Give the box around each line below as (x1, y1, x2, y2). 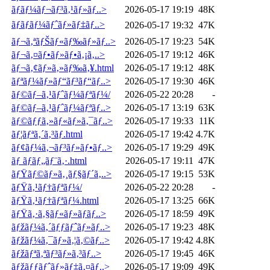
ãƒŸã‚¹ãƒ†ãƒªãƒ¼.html (11, 195, 99, 206)
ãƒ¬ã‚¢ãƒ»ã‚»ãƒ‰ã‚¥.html (11, 62, 114, 73)
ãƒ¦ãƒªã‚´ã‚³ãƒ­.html (11, 128, 83, 139)
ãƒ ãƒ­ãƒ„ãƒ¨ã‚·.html (11, 155, 87, 166)
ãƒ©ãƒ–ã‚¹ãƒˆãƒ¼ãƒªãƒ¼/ (11, 89, 110, 99)
